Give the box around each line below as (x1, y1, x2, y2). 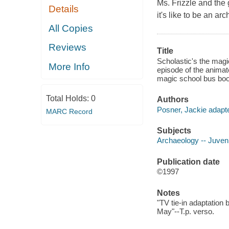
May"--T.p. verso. (156, 207, 214, 216)
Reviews (49, 42, 87, 53)
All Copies (49, 22, 94, 34)
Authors (156, 95, 189, 104)
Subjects (156, 126, 191, 135)
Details (49, 4, 79, 15)
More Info (49, 61, 90, 72)
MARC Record (45, 107, 93, 116)
